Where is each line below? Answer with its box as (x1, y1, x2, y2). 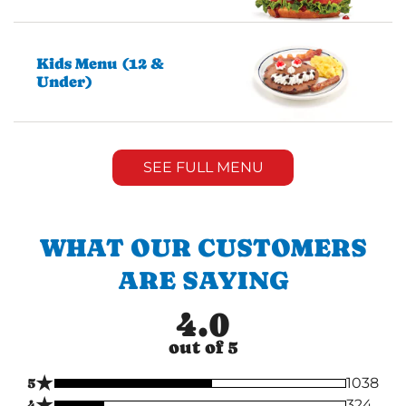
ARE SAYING (117, 265, 289, 295)
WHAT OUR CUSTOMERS (39, 232, 367, 262)
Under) (36, 72, 92, 91)
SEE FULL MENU (142, 158, 264, 176)
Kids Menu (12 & (36, 53, 164, 72)
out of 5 (168, 336, 238, 358)
